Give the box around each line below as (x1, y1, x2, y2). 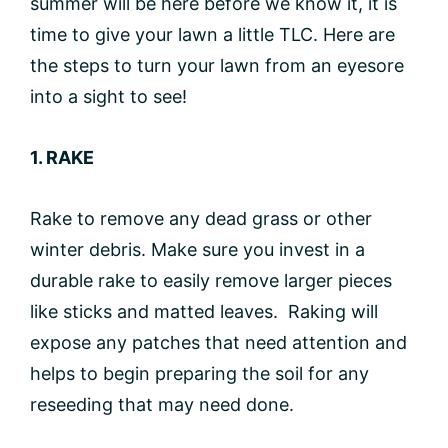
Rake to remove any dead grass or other (30, 207, 372, 229)
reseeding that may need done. (30, 393, 299, 415)
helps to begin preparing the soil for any (30, 362, 369, 384)
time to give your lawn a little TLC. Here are (30, 23, 395, 45)
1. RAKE (30, 146, 94, 168)
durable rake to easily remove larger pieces (30, 269, 392, 291)
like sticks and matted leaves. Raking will (30, 300, 378, 322)
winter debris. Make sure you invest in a (30, 238, 365, 260)
